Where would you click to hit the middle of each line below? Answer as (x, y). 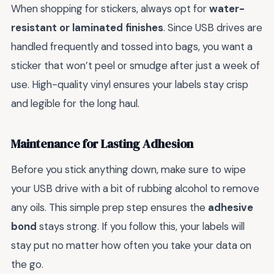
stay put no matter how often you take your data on (131, 245)
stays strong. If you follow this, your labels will (141, 226)
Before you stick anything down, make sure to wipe (128, 169)
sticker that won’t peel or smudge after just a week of (135, 65)
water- (227, 8)
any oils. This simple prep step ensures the (109, 207)
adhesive (231, 207)
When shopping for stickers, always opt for (110, 8)
